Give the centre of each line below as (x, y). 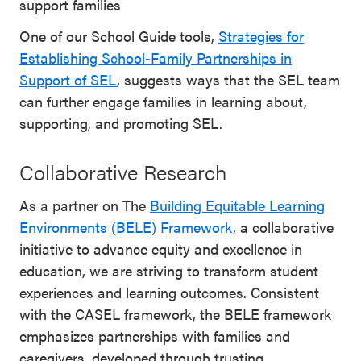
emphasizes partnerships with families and (155, 335)
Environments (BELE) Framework (126, 226)
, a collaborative (283, 226)
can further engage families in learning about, (163, 101)
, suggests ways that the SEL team (228, 79)
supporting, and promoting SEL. (121, 122)
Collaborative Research (123, 172)
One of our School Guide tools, (119, 35)
